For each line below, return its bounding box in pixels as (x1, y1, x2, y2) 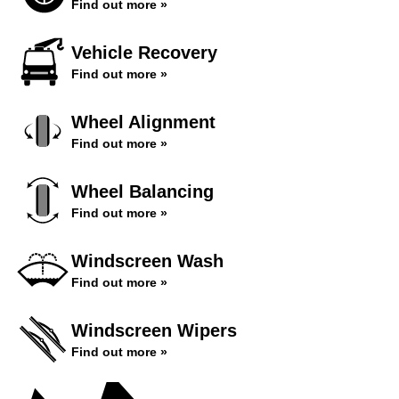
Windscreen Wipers (71, 321, 237, 340)
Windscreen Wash (71, 251, 224, 271)
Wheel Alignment (71, 112, 216, 132)
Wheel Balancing (71, 182, 214, 201)
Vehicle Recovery (71, 43, 217, 62)
